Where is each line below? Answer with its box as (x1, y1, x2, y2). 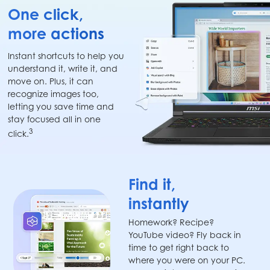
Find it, (128, 175, 176, 194)
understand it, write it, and (8, 63, 118, 74)
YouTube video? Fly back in (128, 230, 242, 240)
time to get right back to (128, 242, 230, 253)
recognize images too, (8, 88, 99, 99)
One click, (8, 4, 84, 24)
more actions (8, 24, 105, 43)
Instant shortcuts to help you (8, 50, 125, 61)
